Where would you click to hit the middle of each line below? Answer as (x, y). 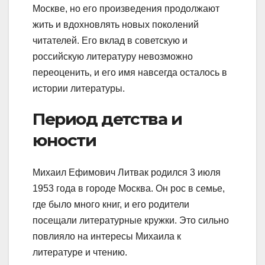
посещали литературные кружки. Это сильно (131, 220)
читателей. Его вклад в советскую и (110, 41)
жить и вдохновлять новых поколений (116, 25)
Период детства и (107, 119)
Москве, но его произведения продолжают (126, 9)
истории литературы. (79, 89)
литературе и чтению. (80, 252)
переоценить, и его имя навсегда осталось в (130, 73)
